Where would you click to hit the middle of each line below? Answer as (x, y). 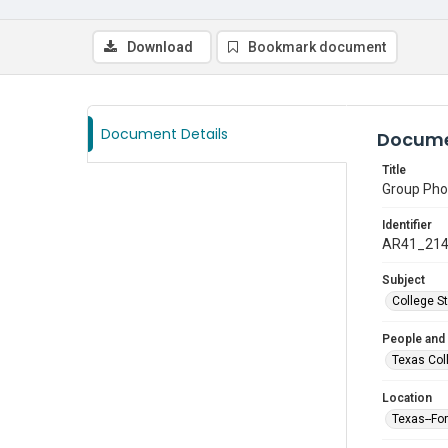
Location (407, 398)
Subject (403, 280)
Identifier (407, 225)
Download (160, 47)
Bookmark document (317, 47)
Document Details (164, 134)
